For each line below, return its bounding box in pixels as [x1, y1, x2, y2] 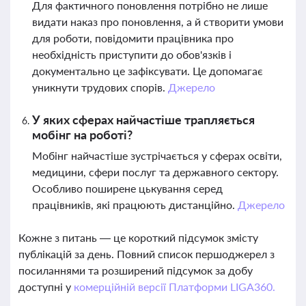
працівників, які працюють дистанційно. [32, 198, 238, 211]
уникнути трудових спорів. [32, 81, 168, 94]
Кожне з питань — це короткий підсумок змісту [18, 231, 258, 244]
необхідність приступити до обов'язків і [32, 48, 232, 61]
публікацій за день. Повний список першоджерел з [18, 247, 275, 260]
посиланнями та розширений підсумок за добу [18, 264, 253, 277]
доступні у [18, 280, 74, 293]
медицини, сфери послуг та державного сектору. [32, 165, 279, 178]
